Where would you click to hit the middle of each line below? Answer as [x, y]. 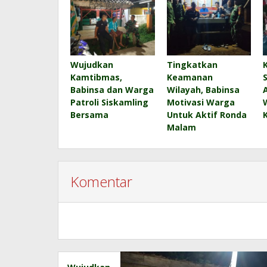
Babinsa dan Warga [112, 89]
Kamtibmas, [96, 77]
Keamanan [190, 77]
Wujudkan [92, 64]
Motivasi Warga [201, 102]
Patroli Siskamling [109, 102]
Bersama [89, 114]
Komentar [101, 181]
